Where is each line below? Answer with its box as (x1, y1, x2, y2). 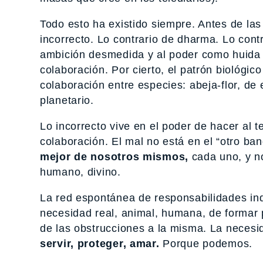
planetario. (40, 95, 94, 107)
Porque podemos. (159, 238, 253, 250)
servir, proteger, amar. (40, 238, 160, 250)
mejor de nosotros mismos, (40, 151, 189, 163)
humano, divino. (40, 166, 121, 178)
